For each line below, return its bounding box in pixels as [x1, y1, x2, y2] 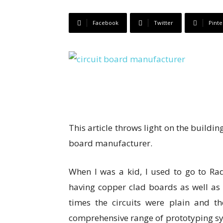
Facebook [93, 19, 118, 26]
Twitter [154, 19, 173, 26]
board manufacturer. [69, 137, 152, 149]
